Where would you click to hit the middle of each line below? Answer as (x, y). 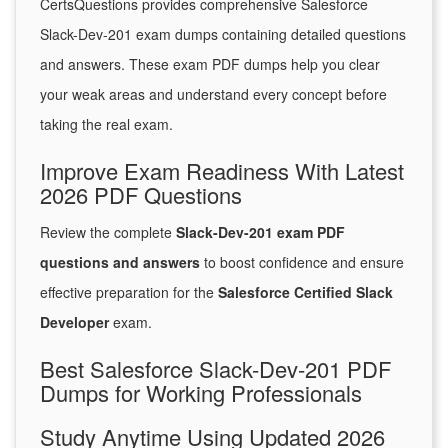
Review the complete (108, 232)
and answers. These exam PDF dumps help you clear (210, 64)
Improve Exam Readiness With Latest (222, 171)
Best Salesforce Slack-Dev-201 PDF (215, 369)
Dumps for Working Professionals (201, 393)
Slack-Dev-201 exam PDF (260, 232)
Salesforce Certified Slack (305, 292)
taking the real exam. (106, 124)
